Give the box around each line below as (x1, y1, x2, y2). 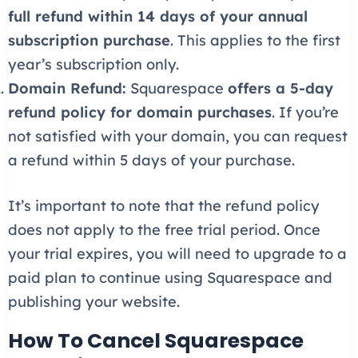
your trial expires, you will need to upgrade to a (7, 245, 347, 264)
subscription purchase (7, 30, 170, 50)
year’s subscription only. (7, 54, 179, 74)
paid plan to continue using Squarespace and (7, 268, 332, 288)
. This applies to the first (169, 30, 340, 50)
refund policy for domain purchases (7, 102, 272, 121)
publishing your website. (7, 292, 180, 312)
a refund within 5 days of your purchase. (7, 150, 295, 169)
